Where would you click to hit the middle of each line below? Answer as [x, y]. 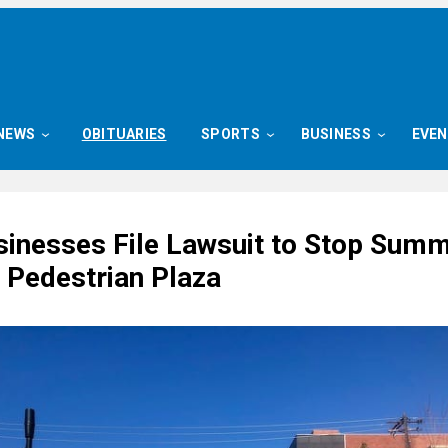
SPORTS [230, 134]
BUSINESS [335, 134]
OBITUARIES [124, 134]
